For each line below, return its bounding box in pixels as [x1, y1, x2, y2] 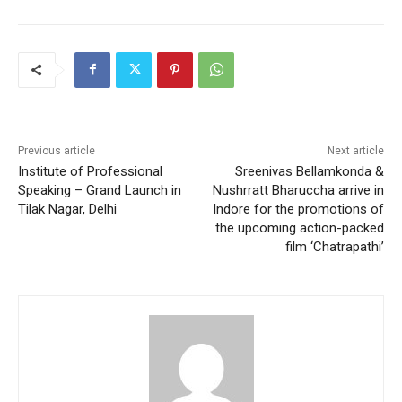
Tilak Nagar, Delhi [18, 200, 117, 217]
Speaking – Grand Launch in [18, 181, 181, 198]
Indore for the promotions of [212, 200, 384, 217]
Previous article [18, 144, 95, 157]
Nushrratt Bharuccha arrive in [212, 181, 384, 198]
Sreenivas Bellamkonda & [234, 162, 384, 179]
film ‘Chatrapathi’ [284, 238, 384, 255]
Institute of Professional [18, 162, 162, 179]
